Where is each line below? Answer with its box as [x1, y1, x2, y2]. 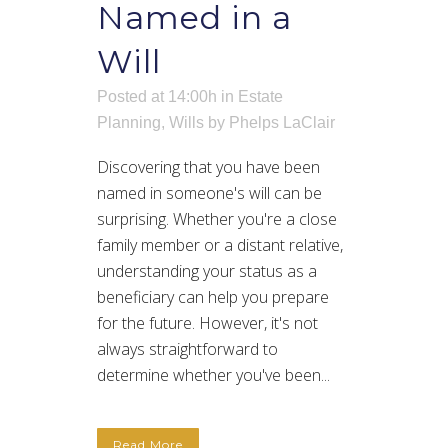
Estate [238, 88, 283, 106]
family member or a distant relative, [97, 234, 343, 257]
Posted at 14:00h [97, 88, 217, 106]
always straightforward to [97, 338, 278, 361]
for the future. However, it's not [97, 312, 318, 335]
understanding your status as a [97, 260, 317, 283]
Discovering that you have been [97, 156, 320, 179]
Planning [97, 114, 161, 132]
